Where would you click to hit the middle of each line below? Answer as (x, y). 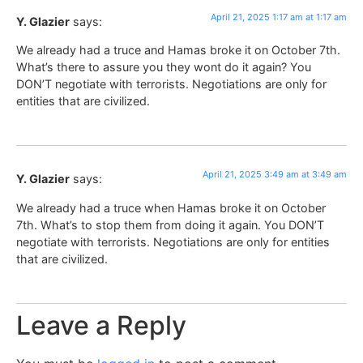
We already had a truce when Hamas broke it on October (171, 207)
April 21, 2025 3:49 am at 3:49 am (275, 175)
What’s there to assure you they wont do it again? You (164, 66)
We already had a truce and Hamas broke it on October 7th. (178, 49)
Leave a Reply (101, 326)
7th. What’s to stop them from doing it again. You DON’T (170, 224)
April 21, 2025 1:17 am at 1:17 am (279, 17)
